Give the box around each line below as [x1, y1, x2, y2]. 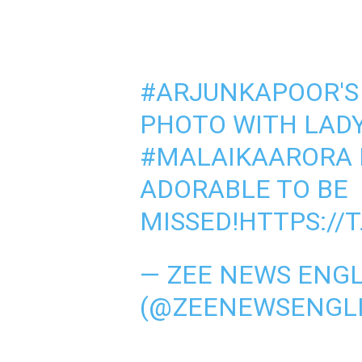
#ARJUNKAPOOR [139, 77, 339, 107]
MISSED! [139, 206, 238, 237]
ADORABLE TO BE [139, 174, 348, 204]
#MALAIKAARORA [139, 141, 352, 172]
